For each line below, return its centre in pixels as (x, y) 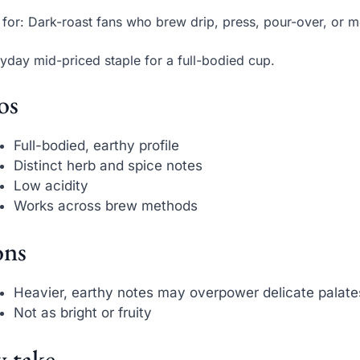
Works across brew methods (106, 205)
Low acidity (51, 185)
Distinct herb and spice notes (108, 165)
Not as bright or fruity (83, 313)
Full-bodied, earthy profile (97, 145)
